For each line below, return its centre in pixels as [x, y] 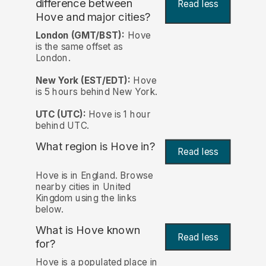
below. [49, 210]
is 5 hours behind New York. [96, 91]
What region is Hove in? [95, 146]
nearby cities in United [83, 187]
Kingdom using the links [86, 198]
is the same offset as [79, 46]
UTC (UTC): [61, 114]
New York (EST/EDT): [83, 80]
